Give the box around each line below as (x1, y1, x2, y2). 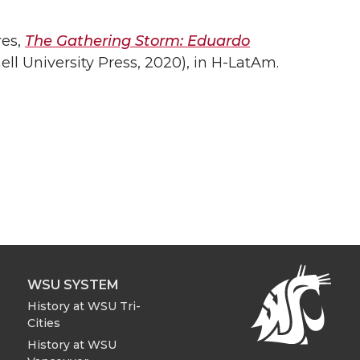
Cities (27, 315, 60, 330)
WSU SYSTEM (27, 276, 119, 292)
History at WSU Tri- (27, 298, 141, 313)
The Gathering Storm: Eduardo (25, 32, 250, 51)
